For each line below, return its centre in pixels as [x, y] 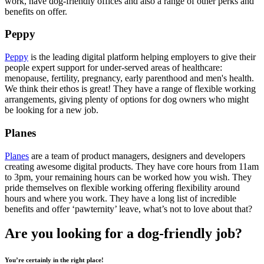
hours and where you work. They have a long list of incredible [121, 198]
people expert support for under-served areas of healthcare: [113, 68]
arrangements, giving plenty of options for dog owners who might [127, 100]
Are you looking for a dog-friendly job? [123, 234]
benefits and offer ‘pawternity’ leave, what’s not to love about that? [128, 209]
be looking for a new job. [52, 110]
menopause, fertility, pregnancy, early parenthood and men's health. [129, 78]
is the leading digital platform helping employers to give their [142, 57]
